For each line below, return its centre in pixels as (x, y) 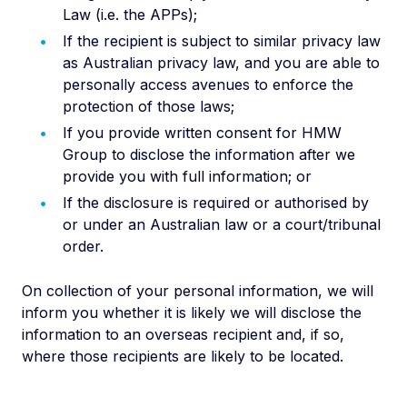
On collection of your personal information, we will (198, 291)
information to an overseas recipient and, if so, (183, 334)
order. (83, 246)
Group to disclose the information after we (209, 154)
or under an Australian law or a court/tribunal (222, 224)
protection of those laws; (149, 106)
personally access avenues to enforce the (208, 84)
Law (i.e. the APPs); (130, 15)
